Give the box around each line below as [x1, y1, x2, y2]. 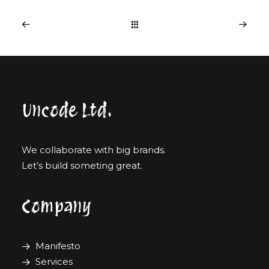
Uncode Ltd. [22, 99, 112, 121]
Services [35, 256, 73, 267]
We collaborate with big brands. [22, 144, 166, 156]
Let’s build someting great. [22, 160, 142, 171]
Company [22, 195, 91, 217]
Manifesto [35, 240, 80, 252]
